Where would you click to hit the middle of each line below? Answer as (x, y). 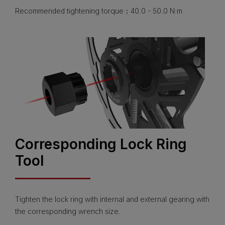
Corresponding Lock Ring (101, 144)
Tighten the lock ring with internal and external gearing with (112, 199)
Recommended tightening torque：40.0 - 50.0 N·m (99, 11)
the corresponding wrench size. (68, 211)
